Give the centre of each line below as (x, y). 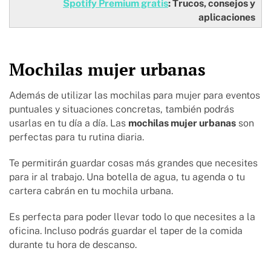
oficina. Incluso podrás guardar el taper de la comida (126, 231)
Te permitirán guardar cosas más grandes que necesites (133, 163)
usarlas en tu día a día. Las (69, 123)
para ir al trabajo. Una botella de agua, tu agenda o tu (127, 177)
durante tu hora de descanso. (74, 245)
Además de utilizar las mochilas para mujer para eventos (135, 96)
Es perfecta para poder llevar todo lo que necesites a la (132, 217)
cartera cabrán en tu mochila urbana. (91, 191)
